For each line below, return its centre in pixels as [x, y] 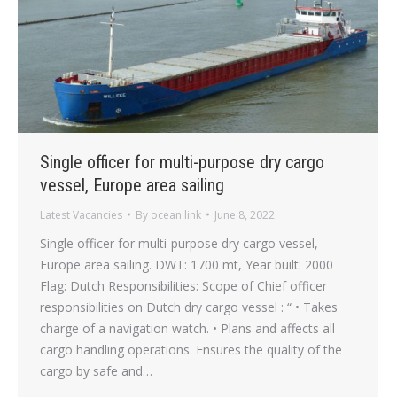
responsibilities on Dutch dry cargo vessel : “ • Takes [189, 307]
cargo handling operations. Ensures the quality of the [191, 349]
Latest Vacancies [81, 214]
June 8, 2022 [245, 214]
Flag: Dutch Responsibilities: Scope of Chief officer [183, 285]
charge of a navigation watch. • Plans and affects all [187, 328]
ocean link [176, 214]
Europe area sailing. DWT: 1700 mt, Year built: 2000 [187, 264]
